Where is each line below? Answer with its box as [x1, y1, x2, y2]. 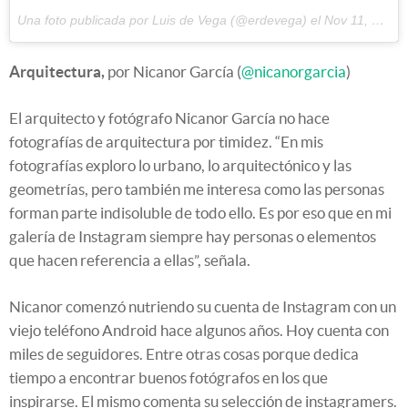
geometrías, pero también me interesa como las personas [9, 180, 384, 199]
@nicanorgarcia [241, 63, 346, 81]
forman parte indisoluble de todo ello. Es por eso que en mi [9, 204, 392, 222]
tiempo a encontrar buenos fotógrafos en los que [9, 369, 328, 387]
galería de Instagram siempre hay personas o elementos [9, 228, 376, 246]
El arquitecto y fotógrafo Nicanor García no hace [9, 109, 330, 127]
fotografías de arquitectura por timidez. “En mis [9, 133, 323, 151]
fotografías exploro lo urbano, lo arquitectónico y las [9, 157, 352, 175]
